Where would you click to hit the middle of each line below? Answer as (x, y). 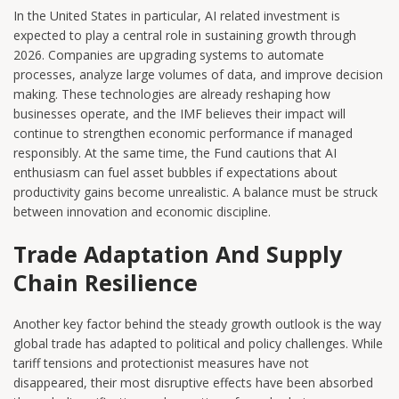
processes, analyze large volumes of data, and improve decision (198, 74)
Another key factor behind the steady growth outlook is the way (197, 323)
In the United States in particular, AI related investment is (177, 15)
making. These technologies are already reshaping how (172, 94)
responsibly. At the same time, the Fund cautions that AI (175, 152)
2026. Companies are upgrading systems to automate (169, 54)
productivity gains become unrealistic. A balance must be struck (195, 191)
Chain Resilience (106, 282)
